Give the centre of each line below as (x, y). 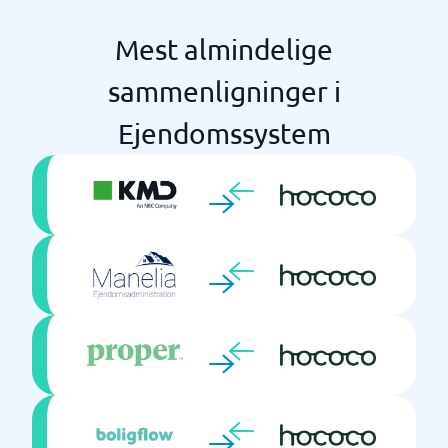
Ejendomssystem (224, 133)
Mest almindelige (224, 49)
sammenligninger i (224, 91)
